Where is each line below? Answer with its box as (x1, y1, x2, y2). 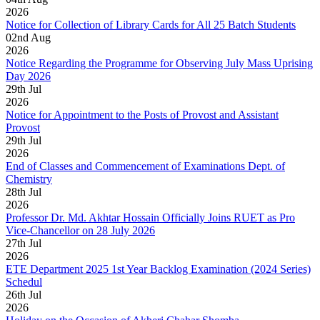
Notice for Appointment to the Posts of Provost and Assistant (6, 109, 279, 121)
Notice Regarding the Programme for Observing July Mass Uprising (6, 57, 313, 70)
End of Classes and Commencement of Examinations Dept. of (6, 160, 285, 173)
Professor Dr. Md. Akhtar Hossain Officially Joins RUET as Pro (6, 211, 295, 224)
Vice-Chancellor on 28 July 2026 (6, 224, 155, 237)
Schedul (6, 276, 42, 289)
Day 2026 (6, 70, 51, 83)
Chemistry (6, 173, 52, 186)
